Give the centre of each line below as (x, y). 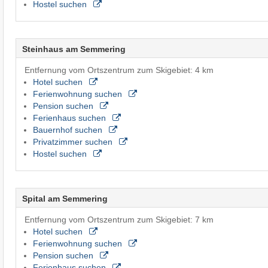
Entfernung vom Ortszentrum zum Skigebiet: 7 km (119, 219)
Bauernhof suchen (68, 130)
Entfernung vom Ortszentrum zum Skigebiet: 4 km (119, 70)
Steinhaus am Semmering (74, 49)
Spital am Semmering (65, 198)
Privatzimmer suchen (74, 141)
